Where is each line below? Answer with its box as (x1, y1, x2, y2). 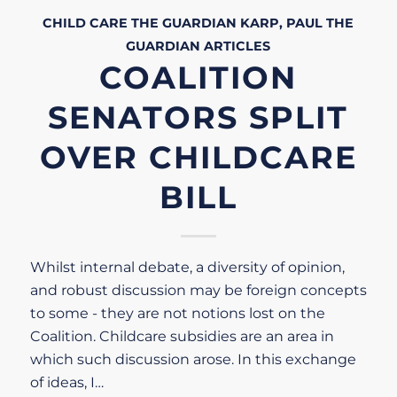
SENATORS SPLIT (48, 97, 349, 136)
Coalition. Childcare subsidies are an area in (29, 327, 334, 345)
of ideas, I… (29, 373, 104, 391)
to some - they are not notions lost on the (29, 304, 325, 322)
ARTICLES (204, 37, 271, 54)
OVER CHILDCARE (39, 137, 357, 176)
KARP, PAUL (240, 14, 323, 31)
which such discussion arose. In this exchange (29, 350, 356, 368)
